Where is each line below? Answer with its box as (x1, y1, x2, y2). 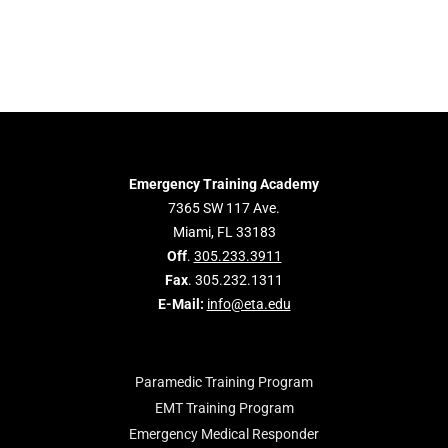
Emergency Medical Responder (129, 426, 319, 442)
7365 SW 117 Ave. (168, 200, 280, 216)
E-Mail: (157, 296, 204, 312)
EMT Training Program (154, 400, 294, 416)
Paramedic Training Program (135, 374, 313, 390)
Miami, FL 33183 (172, 224, 276, 240)
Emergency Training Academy (129, 176, 319, 192)
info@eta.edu (206, 296, 291, 312)
